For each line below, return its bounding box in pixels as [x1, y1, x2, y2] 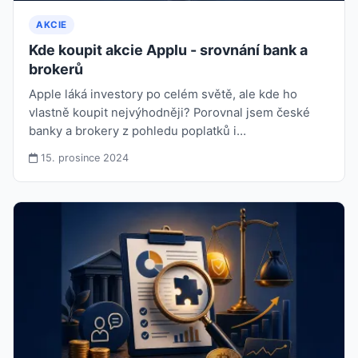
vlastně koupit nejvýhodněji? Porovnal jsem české [29, 105, 311, 120]
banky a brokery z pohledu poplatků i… [29, 124, 247, 138]
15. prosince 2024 [38, 152, 129, 164]
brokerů [29, 61, 84, 78]
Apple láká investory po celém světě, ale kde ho [29, 87, 298, 101]
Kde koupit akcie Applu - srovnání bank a [29, 42, 308, 58]
